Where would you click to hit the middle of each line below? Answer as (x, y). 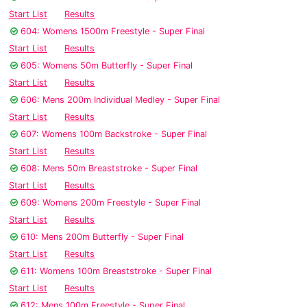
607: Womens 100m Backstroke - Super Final (114, 134)
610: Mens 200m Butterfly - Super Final (102, 237)
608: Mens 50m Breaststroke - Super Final (109, 169)
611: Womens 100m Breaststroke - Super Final (116, 271)
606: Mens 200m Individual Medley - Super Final (120, 100)
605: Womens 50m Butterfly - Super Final (107, 66)
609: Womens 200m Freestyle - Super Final (111, 203)
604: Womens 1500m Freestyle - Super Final (113, 32)
